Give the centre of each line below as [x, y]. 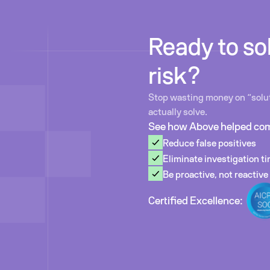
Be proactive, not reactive [215, 175]
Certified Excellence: [195, 201]
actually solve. [177, 112]
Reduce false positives [209, 143]
